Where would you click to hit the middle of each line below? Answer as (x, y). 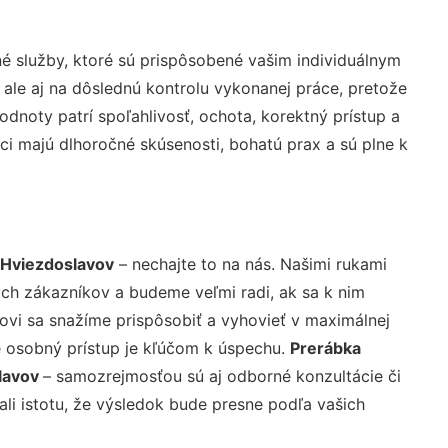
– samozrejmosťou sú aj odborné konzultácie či (221, 375)
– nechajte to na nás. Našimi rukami (250, 263)
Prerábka (325, 347)
